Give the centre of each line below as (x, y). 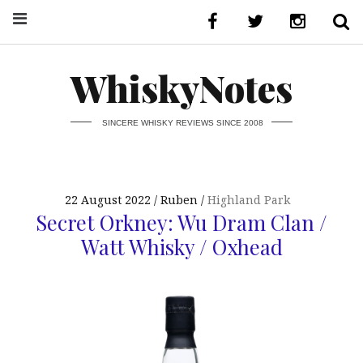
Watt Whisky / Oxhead (181, 246)
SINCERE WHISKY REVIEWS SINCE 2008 (182, 122)
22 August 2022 (107, 200)
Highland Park (248, 200)
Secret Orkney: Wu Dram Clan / (181, 222)
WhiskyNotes (181, 88)
